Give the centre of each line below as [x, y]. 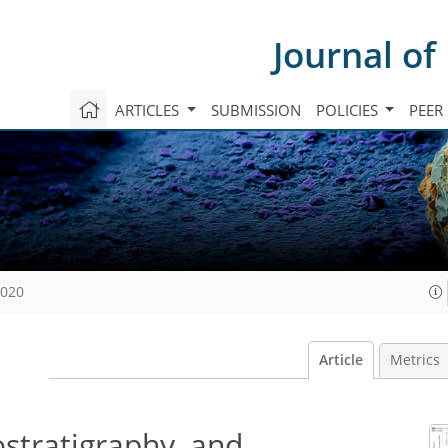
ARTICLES [148, 109]
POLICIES [348, 109]
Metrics [414, 360]
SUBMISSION [255, 109]
